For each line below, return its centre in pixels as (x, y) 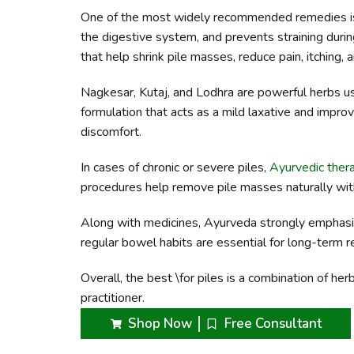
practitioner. (113, 298)
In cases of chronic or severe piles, (175, 168)
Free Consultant (273, 324)
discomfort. (111, 132)
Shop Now (160, 324)
